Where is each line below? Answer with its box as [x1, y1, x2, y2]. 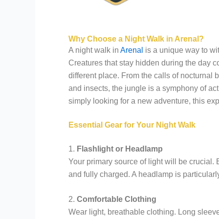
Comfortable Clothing [77, 195, 156, 204]
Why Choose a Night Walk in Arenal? [68, 35, 204, 44]
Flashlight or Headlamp [77, 144, 163, 153]
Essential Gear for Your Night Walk [68, 120, 196, 129]
